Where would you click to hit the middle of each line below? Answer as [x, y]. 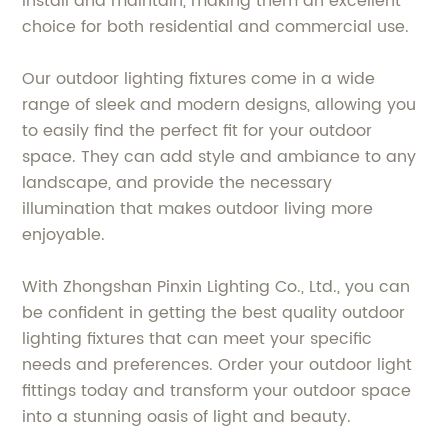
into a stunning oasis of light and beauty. [187, 416]
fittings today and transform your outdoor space [217, 390]
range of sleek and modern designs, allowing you [219, 104]
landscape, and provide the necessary [177, 182]
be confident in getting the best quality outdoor [214, 312]
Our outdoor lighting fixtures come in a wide [199, 78]
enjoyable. [64, 234]
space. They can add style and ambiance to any [219, 156]
